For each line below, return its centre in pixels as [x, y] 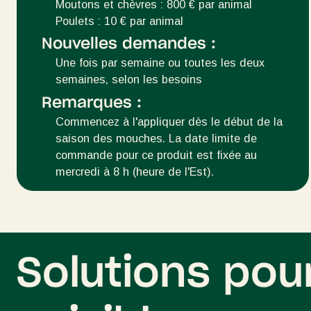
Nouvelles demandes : [129, 44]
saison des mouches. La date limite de [156, 138]
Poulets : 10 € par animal [119, 20]
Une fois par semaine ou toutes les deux [160, 63]
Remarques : [92, 102]
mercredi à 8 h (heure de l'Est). [135, 171]
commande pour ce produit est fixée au [156, 154]
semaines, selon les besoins [129, 79]
